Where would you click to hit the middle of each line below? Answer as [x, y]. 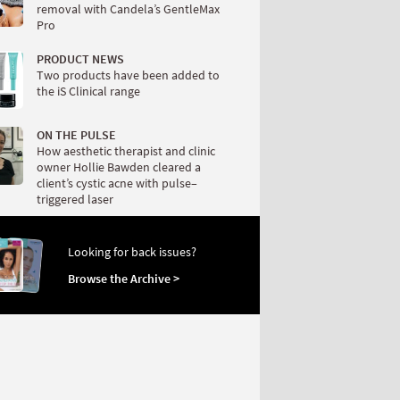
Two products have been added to [128, 75]
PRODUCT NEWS [80, 59]
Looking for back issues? [132, 252]
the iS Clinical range [88, 92]
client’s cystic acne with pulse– [117, 183]
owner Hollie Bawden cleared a [119, 167]
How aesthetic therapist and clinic [126, 151]
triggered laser [75, 200]
